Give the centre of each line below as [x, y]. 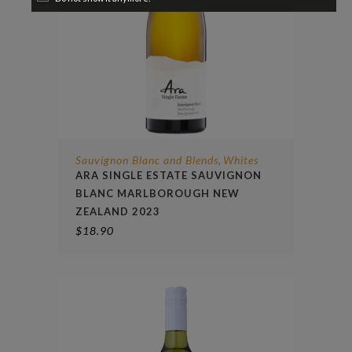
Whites [241, 159]
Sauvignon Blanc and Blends [147, 159]
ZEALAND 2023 [118, 211]
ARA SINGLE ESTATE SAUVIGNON [169, 175]
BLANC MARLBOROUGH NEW [158, 193]
